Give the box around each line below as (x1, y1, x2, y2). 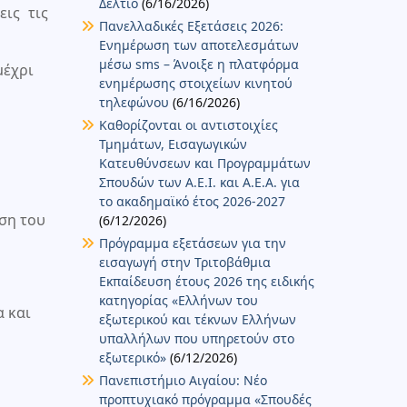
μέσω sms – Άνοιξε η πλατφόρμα (98, 55, 299, 73)
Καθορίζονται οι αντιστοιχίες (98, 115, 278, 134)
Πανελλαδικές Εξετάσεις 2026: (98, 16, 283, 35)
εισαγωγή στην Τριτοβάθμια (98, 253, 271, 271)
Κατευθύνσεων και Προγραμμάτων (98, 154, 311, 172)
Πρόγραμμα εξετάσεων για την (98, 233, 286, 252)
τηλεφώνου (98, 93, 169, 111)
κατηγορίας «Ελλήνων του (98, 291, 258, 309)
